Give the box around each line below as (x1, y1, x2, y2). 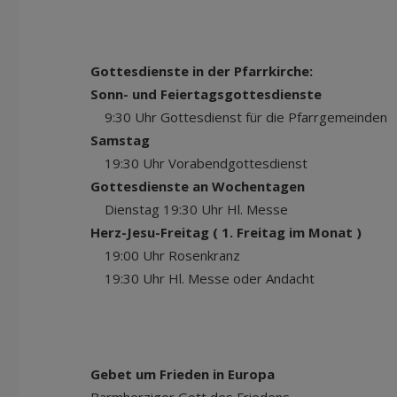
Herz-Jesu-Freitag (90, 223, 209, 241)
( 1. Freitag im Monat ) (209, 223, 365, 241)
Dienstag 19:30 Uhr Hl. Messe (90, 200, 345, 218)
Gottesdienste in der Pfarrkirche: (90, 62, 316, 80)
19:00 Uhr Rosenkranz (90, 246, 240, 264)
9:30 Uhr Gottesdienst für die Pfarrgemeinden (90, 108, 391, 126)
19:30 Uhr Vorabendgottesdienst (90, 154, 346, 172)
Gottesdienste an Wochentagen (90, 177, 305, 195)
